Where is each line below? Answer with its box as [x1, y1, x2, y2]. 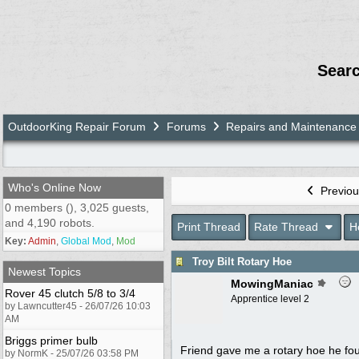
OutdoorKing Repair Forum [8, 119, 146, 133]
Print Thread [177, 220, 240, 233]
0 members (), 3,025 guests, [5, 200, 149, 214]
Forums [166, 119, 206, 133]
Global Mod [61, 235, 111, 247]
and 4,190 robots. [5, 216, 95, 229]
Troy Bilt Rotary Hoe [192, 255, 292, 268]
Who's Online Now [8, 180, 101, 194]
